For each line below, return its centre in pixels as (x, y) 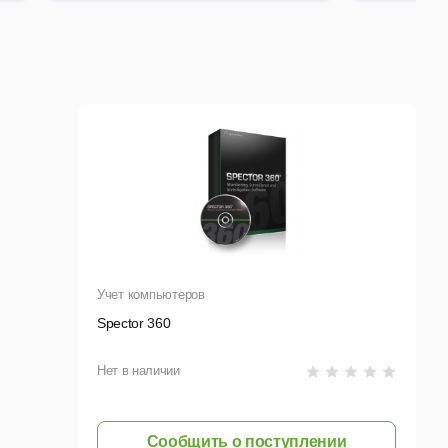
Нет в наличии (138, 371)
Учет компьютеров (151, 295)
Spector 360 (134, 323)
